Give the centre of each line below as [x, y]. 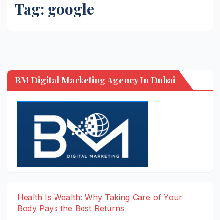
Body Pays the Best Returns [71, 208]
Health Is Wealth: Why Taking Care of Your [100, 198]
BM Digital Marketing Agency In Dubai [95, 80]
